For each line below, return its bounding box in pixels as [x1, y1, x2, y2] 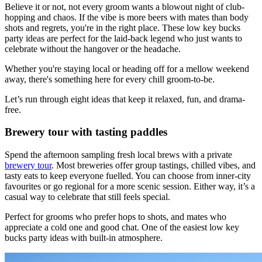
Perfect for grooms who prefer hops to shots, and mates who [5, 212, 226, 222]
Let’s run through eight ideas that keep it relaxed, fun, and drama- [5, 94, 245, 104]
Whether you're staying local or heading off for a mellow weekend [5, 63, 249, 74]
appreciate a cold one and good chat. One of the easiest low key [5, 222, 239, 233]
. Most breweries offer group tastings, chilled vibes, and [51, 160, 256, 171]
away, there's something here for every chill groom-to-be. [5, 74, 215, 84]
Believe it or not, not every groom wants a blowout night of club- [5, 1, 244, 12]
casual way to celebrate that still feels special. [5, 192, 170, 202]
